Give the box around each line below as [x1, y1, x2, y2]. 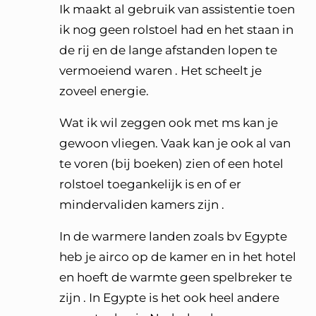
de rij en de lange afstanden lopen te [59, 43, 277, 57]
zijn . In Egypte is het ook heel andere [59, 291, 279, 305]
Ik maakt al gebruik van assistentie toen [59, 2, 295, 16]
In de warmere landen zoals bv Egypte [59, 229, 287, 243]
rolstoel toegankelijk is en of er [59, 177, 241, 191]
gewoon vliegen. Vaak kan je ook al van [59, 136, 291, 150]
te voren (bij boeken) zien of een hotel [59, 157, 284, 171]
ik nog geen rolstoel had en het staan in [59, 23, 293, 37]
